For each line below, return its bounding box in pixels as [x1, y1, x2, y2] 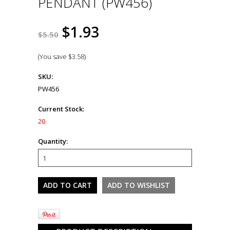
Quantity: [38, 137, 68, 146]
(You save [38, 52, 68, 62]
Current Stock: [38, 104, 84, 114]
